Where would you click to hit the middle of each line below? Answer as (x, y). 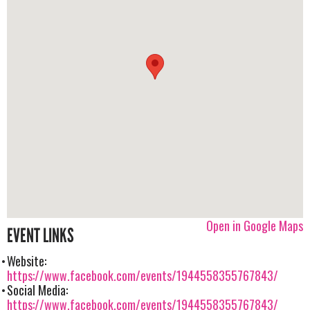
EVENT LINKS (40, 236)
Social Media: (37, 290)
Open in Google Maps (255, 226)
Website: (27, 261)
